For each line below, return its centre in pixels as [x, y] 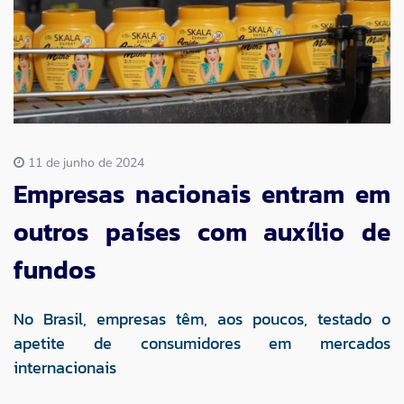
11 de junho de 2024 [84, 162]
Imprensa [84, 49]
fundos [55, 269]
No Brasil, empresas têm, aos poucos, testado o [202, 318]
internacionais [65, 367]
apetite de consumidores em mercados [202, 343]
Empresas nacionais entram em [202, 193]
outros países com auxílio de [202, 231]
